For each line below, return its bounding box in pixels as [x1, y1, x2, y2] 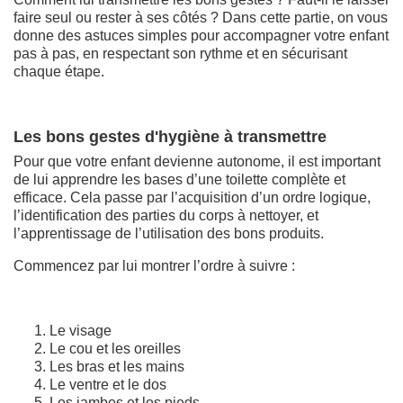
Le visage [49, 322, 112, 338]
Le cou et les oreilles [49, 340, 181, 356]
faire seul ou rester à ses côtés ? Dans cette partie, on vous [13, 9, 388, 25]
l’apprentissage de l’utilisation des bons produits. [13, 225, 324, 241]
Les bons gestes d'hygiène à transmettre [13, 127, 327, 146]
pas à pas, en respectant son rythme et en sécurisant [13, 45, 347, 61]
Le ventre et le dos [49, 376, 166, 392]
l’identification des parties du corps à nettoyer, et [13, 207, 318, 223]
